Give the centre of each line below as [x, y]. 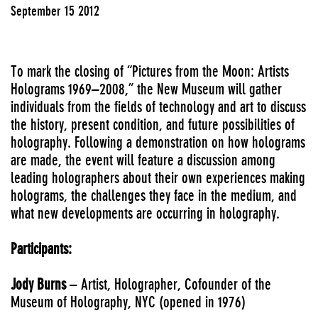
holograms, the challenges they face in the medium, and [154, 196]
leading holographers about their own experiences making [158, 178]
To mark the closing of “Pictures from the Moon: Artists [150, 71]
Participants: [41, 249]
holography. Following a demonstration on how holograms [158, 142]
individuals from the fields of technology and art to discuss [158, 107]
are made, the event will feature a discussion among [143, 160]
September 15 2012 [55, 11]
